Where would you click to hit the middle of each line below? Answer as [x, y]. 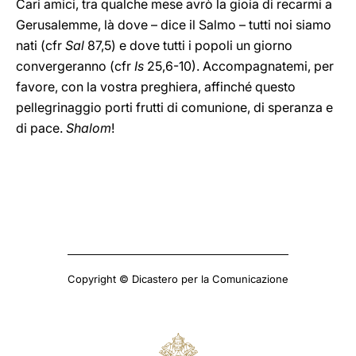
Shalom [89, 128]
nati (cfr [41, 45]
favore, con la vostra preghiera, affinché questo [156, 87]
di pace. [41, 128]
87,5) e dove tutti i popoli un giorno [188, 45]
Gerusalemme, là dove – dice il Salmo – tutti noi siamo [174, 25]
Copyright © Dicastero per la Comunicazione [178, 279]
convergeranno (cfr [75, 66]
